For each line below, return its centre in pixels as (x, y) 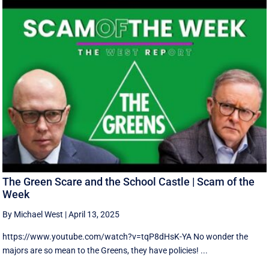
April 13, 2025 (94, 214)
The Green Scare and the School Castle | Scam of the (129, 181)
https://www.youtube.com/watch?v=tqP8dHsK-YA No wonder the (125, 236)
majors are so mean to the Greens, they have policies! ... (105, 250)
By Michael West (33, 214)
